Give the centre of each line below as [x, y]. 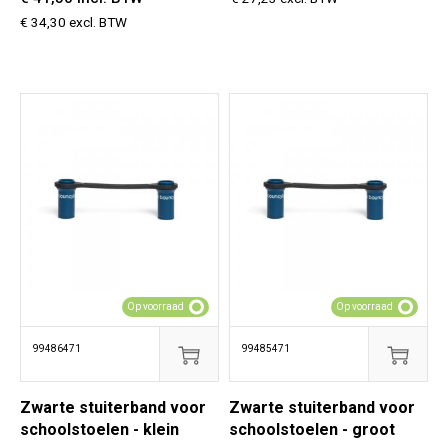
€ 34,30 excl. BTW [73, 22]
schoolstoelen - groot [312, 429]
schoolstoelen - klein [99, 429]
